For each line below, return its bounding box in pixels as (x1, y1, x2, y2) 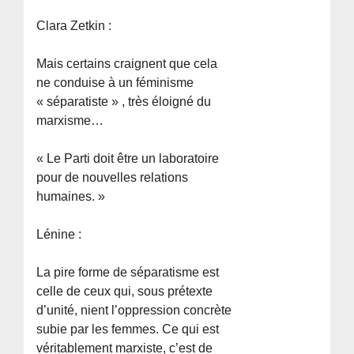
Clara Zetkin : (36, 18, 112, 32)
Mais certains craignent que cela (36, 56, 218, 70)
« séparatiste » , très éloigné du (36, 94, 212, 108)
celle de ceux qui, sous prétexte (36, 284, 213, 298)
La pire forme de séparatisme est (36, 265, 220, 279)
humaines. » (36, 189, 106, 203)
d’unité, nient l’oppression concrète (36, 303, 232, 317)
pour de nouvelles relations (36, 170, 189, 184)
